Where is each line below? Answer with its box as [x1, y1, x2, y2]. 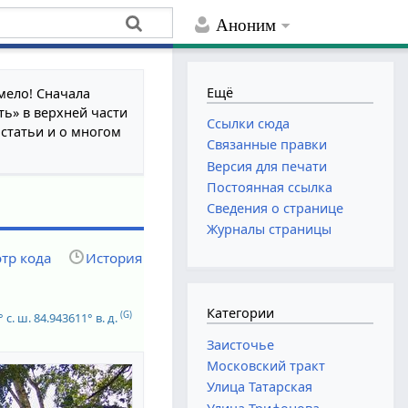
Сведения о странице [207, 199, 344, 217]
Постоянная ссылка [207, 178, 333, 196]
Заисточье [207, 335, 275, 353]
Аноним [216, 15, 277, 36]
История [86, 248, 143, 267]
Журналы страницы [207, 220, 332, 239]
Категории [207, 304, 275, 322]
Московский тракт [207, 357, 326, 375]
